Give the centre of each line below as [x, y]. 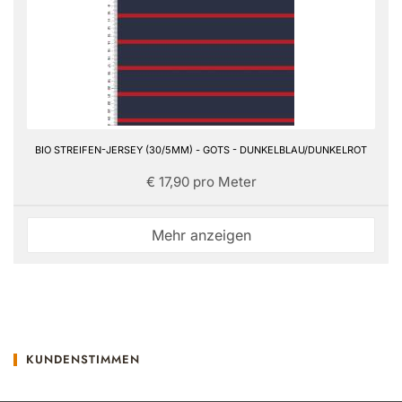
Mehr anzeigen [201, 236]
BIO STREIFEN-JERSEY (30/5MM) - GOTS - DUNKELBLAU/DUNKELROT [201, 150]
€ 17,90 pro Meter [201, 182]
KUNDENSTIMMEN [83, 360]
